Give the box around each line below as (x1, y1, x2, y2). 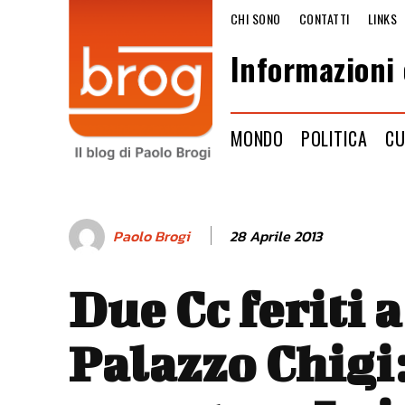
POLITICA (301, 124, 368, 152)
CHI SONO (230, 8, 281, 28)
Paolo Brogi (113, 225, 190, 248)
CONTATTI (298, 8, 350, 28)
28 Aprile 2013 (230, 224, 322, 247)
